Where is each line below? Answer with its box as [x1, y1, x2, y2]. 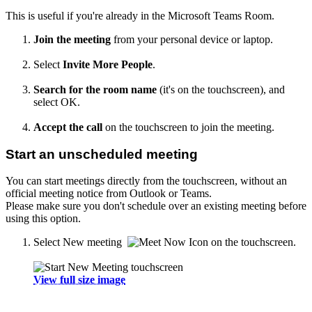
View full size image [33, 274, 125, 286]
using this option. [6, 212, 81, 225]
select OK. [33, 95, 80, 108]
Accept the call [33, 120, 105, 133]
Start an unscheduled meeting [6, 146, 198, 162]
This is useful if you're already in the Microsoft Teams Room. [6, 9, 274, 22]
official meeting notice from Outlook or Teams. [6, 187, 212, 200]
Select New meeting [33, 236, 127, 249]
